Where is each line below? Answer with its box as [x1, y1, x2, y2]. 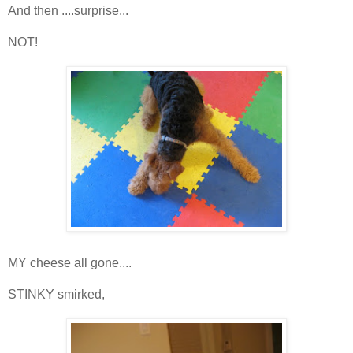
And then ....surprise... [8, 3, 128, 17]
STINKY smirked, [8, 287, 105, 301]
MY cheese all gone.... [8, 255, 132, 269]
